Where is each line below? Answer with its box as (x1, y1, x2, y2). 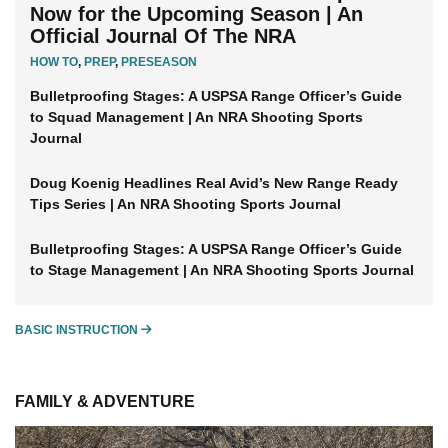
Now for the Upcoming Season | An (30, 3, 363, 26)
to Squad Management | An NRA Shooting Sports (30, 109, 363, 126)
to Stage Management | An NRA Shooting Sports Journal (30, 262, 414, 279)
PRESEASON (121, 55, 197, 70)
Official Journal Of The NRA (30, 25, 296, 48)
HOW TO (30, 55, 78, 70)
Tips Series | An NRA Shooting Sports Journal (30, 196, 341, 213)
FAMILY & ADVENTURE (15, 393, 195, 411)
